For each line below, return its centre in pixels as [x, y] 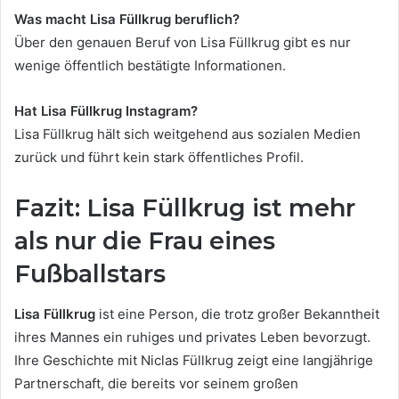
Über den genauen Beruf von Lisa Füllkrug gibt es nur [183, 43]
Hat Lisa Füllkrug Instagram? [106, 111]
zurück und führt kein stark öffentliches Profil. [159, 158]
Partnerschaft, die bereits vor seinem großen [156, 383]
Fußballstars [90, 274]
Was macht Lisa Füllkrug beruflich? [127, 20]
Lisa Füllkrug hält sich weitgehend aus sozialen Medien [187, 134]
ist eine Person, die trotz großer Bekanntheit [237, 313]
